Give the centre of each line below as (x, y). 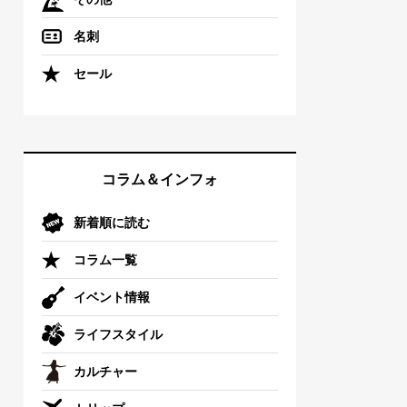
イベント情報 (112, 296)
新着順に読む (112, 222)
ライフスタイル (118, 333)
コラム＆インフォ (160, 178)
